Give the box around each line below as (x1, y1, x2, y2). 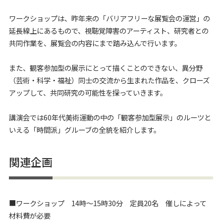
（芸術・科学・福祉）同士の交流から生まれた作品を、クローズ (9, 75, 210, 86)
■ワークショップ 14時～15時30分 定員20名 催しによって (9, 197, 207, 208)
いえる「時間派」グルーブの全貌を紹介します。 (9, 124, 161, 135)
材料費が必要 (9, 210, 51, 221)
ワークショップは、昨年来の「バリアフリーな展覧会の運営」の (9, 13, 210, 24)
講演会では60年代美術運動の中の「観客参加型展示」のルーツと (9, 112, 211, 123)
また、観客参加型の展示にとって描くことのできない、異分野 (9, 62, 203, 73)
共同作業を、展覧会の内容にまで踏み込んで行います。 (9, 38, 181, 49)
